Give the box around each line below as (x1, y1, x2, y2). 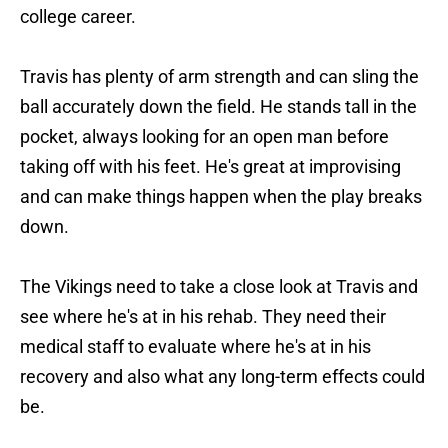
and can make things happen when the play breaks (20, 186, 422, 208)
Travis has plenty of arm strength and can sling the (20, 66, 419, 88)
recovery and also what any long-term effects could (20, 366, 425, 388)
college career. (20, 6, 136, 28)
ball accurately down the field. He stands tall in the (20, 96, 417, 118)
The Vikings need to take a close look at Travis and (20, 276, 418, 298)
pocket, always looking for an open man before (20, 126, 389, 148)
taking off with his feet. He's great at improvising (20, 156, 401, 178)
